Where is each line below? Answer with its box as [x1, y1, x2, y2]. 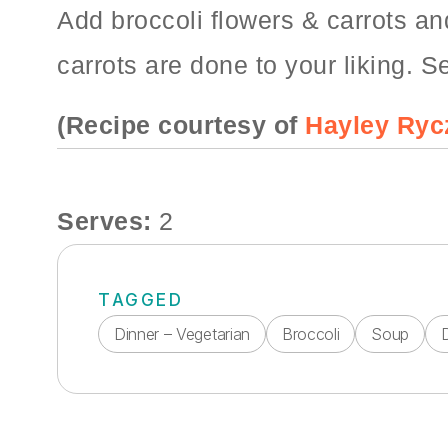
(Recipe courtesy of [57, 110, 305, 139]
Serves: [57, 206, 159, 235]
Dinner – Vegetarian [114, 323, 250, 344]
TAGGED [98, 289, 184, 310]
